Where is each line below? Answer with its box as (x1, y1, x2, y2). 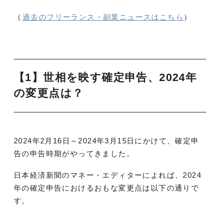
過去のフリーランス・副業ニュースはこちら (22, 13, 184, 22)
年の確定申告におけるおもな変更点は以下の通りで (14, 183, 199, 192)
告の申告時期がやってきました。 (14, 149, 135, 158)
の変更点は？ (14, 87, 84, 100)
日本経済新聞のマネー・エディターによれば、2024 (14, 170, 201, 179)
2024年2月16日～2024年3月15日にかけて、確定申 (14, 136, 199, 145)
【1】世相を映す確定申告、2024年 (14, 72, 197, 84)
